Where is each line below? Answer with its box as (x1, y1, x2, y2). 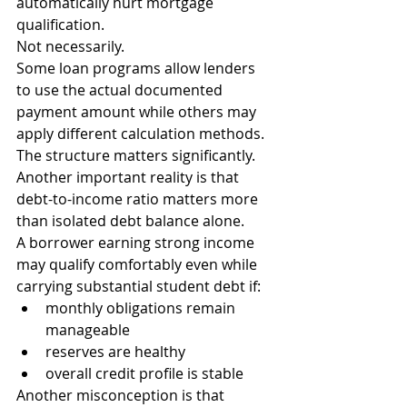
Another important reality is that (16, 167, 243, 187)
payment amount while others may (16, 102, 260, 122)
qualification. (16, 15, 104, 35)
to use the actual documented (16, 80, 226, 100)
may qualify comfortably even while (16, 254, 261, 274)
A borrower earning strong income (16, 233, 258, 253)
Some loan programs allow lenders (16, 58, 259, 78)
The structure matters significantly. (16, 145, 255, 165)
